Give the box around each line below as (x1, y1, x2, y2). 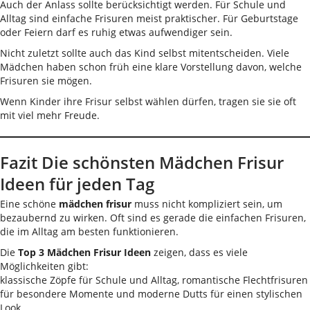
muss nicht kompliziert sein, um (131, 197, 282, 210)
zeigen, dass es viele (151, 246, 248, 259)
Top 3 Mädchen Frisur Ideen (18, 246, 151, 259)
